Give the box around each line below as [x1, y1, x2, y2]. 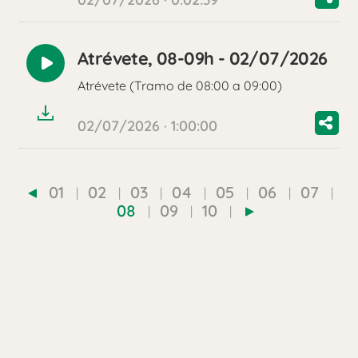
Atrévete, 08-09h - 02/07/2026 [78, 47, 328, 70]
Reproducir [44, 62, 118, 81]
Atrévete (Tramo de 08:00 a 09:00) [78, 78, 282, 94]
